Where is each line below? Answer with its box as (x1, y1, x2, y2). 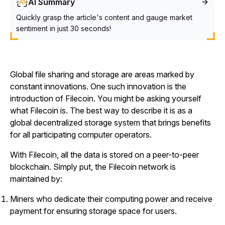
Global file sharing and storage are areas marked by (10, 69, 194, 79)
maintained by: (10, 174, 62, 184)
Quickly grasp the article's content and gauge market (16, 13, 192, 22)
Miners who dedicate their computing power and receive (10, 194, 212, 204)
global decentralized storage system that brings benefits (10, 118, 211, 128)
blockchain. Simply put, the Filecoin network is (10, 162, 176, 172)
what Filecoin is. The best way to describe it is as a (10, 105, 192, 116)
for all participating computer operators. (10, 130, 154, 140)
